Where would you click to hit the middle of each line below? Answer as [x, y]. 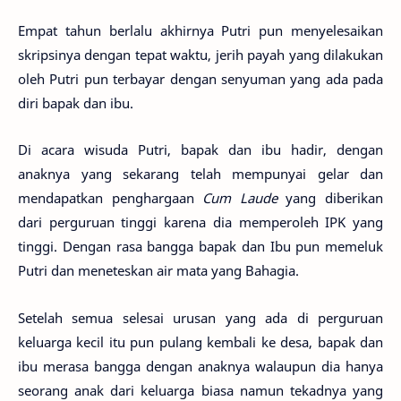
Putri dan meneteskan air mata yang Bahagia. [158, 271]
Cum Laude [240, 198]
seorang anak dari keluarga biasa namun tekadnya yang [200, 390]
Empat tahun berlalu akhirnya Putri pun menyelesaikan [200, 30]
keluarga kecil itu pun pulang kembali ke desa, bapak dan [200, 341]
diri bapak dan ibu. [76, 102]
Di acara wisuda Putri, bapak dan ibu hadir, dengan [200, 150]
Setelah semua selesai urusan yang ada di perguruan [200, 317]
